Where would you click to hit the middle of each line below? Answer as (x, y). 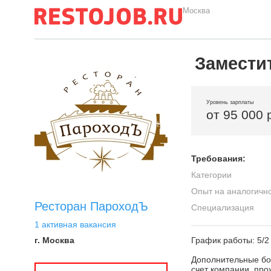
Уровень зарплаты (230, 102)
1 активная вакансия (75, 224)
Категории (211, 175)
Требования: (218, 158)
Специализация (223, 207)
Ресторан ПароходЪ (91, 206)
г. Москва (54, 240)
